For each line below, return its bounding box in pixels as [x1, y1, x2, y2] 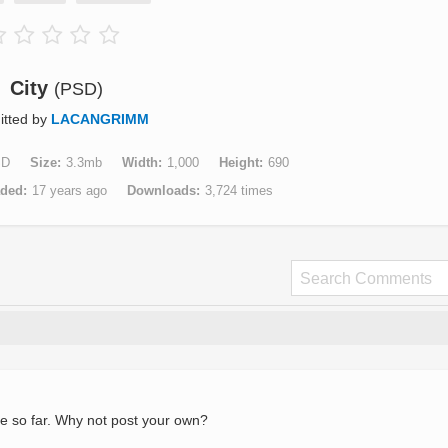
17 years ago [32, 183, 107, 198]
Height [219, 155, 259, 170]
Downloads [127, 183, 196, 198]
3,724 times [205, 183, 273, 198]
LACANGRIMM [51, 111, 149, 127]
